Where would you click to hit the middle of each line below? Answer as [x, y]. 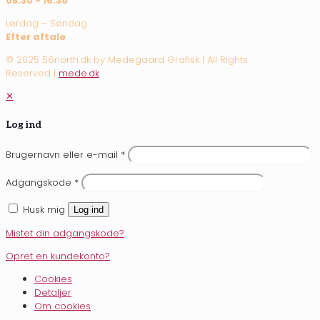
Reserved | [32, 74]
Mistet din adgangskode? [65, 234]
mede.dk [79, 74]
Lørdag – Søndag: [47, 24]
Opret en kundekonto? [58, 256]
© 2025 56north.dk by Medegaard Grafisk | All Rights [127, 60]
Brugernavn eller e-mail [63, 155]
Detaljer [53, 293]
